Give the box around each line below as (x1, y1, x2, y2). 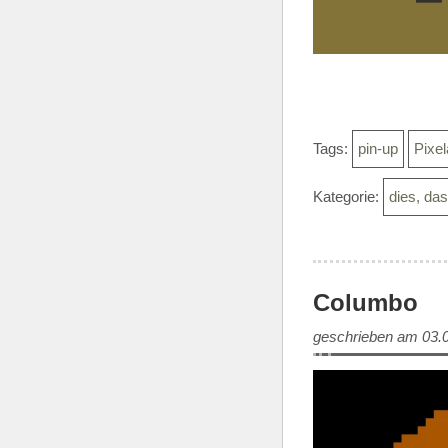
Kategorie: (313, 188, 383, 205)
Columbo (313, 289, 418, 316)
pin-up (358, 140, 398, 157)
